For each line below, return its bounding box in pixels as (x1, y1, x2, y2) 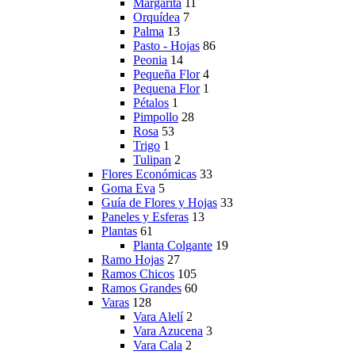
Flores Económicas (101, 167, 197, 181)
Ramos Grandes (101, 281, 181, 296)
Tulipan (133, 153, 171, 167)
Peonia (133, 53, 167, 67)
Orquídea (133, 10, 180, 25)
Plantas (101, 224, 137, 239)
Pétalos (133, 96, 169, 110)
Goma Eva (101, 181, 155, 196)
